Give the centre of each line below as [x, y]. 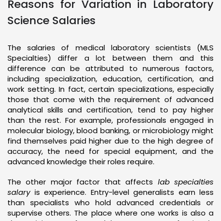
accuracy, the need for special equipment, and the [110, 151]
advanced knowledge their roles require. [81, 161]
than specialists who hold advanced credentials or [110, 202]
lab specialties [186, 182]
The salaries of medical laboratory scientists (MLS [110, 47]
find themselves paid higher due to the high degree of [110, 141]
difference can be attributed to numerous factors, [110, 68]
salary [19, 192]
